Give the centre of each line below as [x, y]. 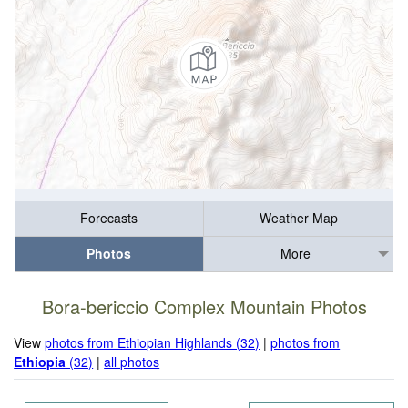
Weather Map [298, 218]
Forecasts [109, 218]
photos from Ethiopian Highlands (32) [153, 342]
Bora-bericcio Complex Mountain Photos [204, 307]
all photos [132, 361]
